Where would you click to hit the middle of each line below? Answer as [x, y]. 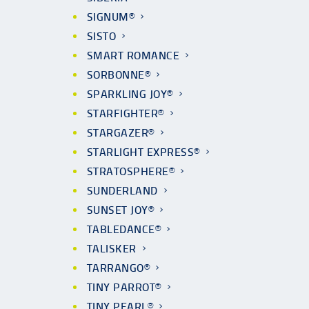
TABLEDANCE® [124, 229]
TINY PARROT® [124, 287]
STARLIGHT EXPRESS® [143, 152]
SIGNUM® [111, 17]
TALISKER [112, 249]
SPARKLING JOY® [130, 94]
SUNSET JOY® [121, 210]
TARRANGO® [119, 268]
